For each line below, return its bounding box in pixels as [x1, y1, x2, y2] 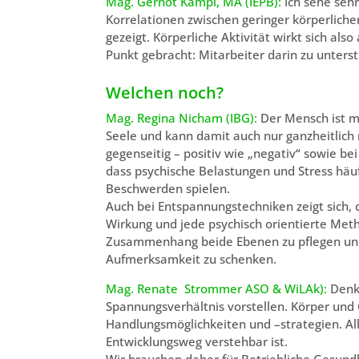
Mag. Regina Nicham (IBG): [106, 110, 257, 127]
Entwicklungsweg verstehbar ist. [106, 333, 288, 349]
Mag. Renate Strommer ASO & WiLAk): [106, 280, 327, 296]
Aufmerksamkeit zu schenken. [106, 251, 276, 268]
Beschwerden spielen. [106, 180, 230, 197]
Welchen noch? [106, 82, 224, 104]
